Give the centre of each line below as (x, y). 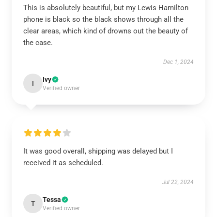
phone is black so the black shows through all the (103, 19)
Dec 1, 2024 (178, 62)
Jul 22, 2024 (178, 182)
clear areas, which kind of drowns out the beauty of (106, 31)
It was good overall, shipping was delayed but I (98, 151)
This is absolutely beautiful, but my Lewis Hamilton (106, 8)
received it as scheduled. (63, 163)
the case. (38, 43)
